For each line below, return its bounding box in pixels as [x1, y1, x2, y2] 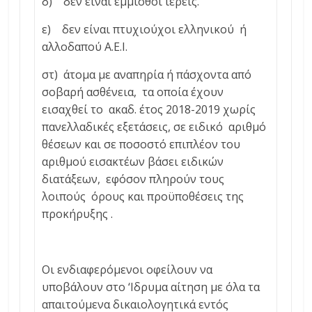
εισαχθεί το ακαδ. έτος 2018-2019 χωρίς [42, 102, 256, 118]
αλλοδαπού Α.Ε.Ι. [42, 39, 128, 55]
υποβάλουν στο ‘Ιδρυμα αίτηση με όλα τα [42, 279, 260, 295]
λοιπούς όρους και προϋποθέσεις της [42, 189, 244, 205]
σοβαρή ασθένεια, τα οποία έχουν [42, 84, 224, 100]
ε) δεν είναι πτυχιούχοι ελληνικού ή [42, 22, 250, 38]
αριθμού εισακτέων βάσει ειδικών [42, 154, 224, 170]
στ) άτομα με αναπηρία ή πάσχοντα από [42, 67, 252, 83]
